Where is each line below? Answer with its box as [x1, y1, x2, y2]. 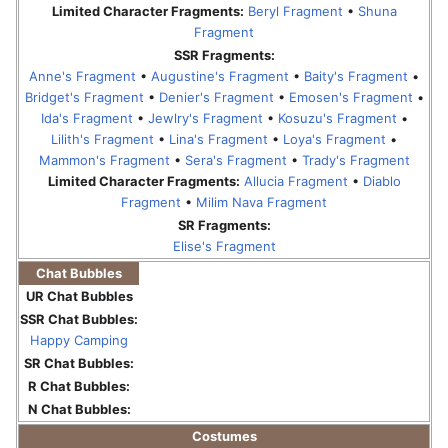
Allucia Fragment [243, 172, 348, 189]
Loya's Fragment [283, 130, 386, 147]
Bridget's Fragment [24, 88, 144, 105]
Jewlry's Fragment [147, 109, 263, 126]
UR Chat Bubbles [25, 287, 133, 304]
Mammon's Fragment [38, 151, 170, 168]
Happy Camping [30, 331, 128, 348]
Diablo [362, 172, 401, 189]
